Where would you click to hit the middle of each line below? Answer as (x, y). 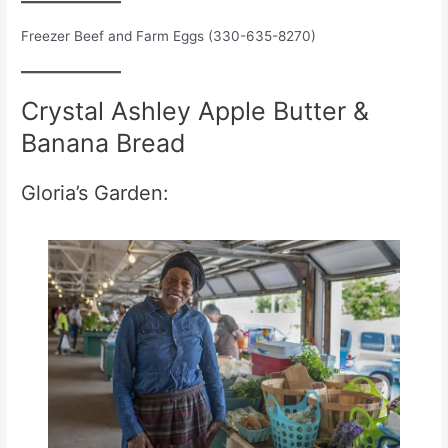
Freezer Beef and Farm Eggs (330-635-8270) (169, 36)
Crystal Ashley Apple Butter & (195, 110)
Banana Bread (104, 142)
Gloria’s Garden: (95, 192)
